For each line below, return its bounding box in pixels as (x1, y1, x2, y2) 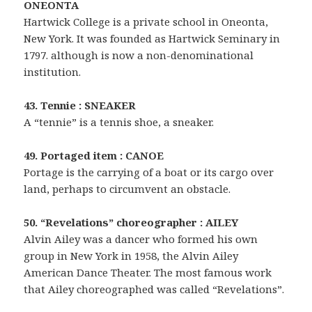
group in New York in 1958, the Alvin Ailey (24, 248, 239, 263)
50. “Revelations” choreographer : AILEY (24, 214, 239, 229)
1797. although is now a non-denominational (24, 47, 254, 62)
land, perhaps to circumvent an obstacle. (24, 181, 231, 196)
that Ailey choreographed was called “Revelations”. (24, 281, 285, 296)
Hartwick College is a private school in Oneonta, (24, 14, 269, 29)
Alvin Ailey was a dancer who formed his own (24, 231, 258, 246)
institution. (24, 64, 81, 79)
